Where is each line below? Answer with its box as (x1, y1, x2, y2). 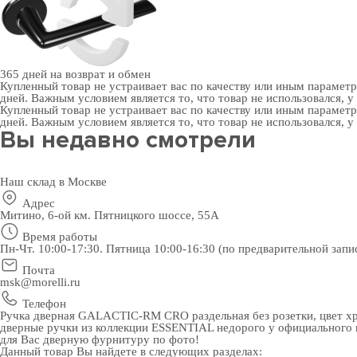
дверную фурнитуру (43, 333, 150, 346)
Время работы (19, 230, 97, 243)
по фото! (150, 333, 199, 346)
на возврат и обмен (50, 68, 151, 80)
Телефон (19, 297, 66, 310)
